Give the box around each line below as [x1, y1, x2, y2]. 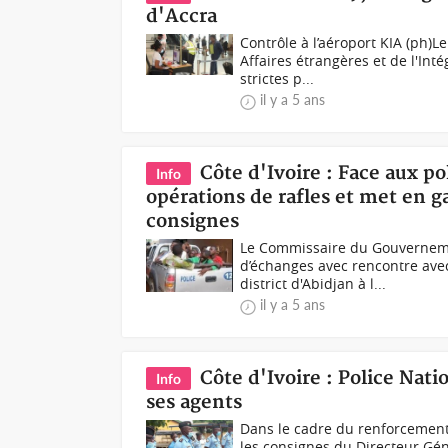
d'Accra [146, 5, 218, 28]
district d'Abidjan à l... [240, 274, 387, 293]
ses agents [146, 391, 243, 414]
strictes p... [240, 69, 315, 88]
